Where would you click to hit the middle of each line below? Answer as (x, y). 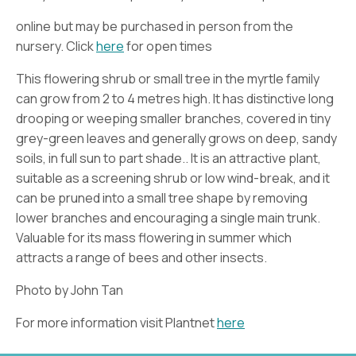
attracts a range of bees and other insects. (141, 257)
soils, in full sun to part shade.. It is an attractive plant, (168, 158)
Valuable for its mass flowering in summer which (154, 237)
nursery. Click (56, 46)
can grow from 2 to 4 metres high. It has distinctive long (175, 98)
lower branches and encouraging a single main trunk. (168, 217)
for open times (168, 46)
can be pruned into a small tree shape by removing (162, 197)
